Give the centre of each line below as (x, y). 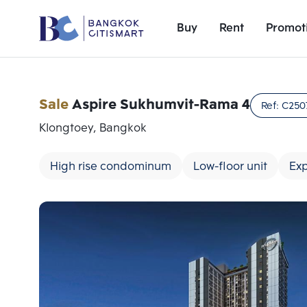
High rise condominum (111, 167)
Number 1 (158, 251)
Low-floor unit (230, 167)
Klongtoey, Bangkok (93, 128)
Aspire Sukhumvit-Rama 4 (161, 105)
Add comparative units (158, 237)
